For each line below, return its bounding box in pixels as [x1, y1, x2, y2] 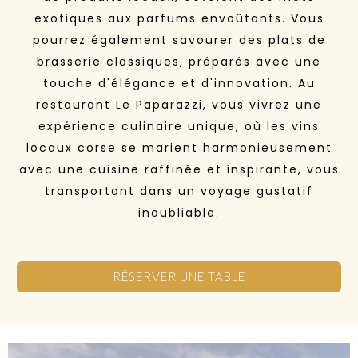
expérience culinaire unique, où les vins [38, 117, 320, 134]
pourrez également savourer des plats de [32, 31, 326, 48]
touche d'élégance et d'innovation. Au [42, 74, 316, 91]
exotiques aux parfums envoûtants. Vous [34, 10, 324, 26]
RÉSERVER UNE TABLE [112, 268, 245, 284]
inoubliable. [138, 204, 220, 221]
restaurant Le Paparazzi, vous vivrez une [36, 96, 322, 113]
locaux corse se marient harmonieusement [26, 139, 332, 156]
